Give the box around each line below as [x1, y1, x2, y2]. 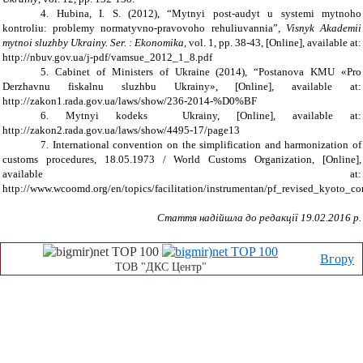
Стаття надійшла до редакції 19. [157, 211, 314, 224]
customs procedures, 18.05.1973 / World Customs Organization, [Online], [2, 153, 361, 166]
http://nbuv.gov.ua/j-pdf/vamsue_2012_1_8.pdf [2, 51, 212, 64]
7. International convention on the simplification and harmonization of [41, 139, 361, 152]
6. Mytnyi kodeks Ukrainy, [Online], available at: [41, 109, 361, 122]
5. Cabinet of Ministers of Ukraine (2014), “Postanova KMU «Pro [41, 66, 361, 79]
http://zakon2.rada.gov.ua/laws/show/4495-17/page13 [2, 124, 240, 137]
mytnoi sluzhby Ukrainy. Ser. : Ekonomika [2, 36, 184, 49]
